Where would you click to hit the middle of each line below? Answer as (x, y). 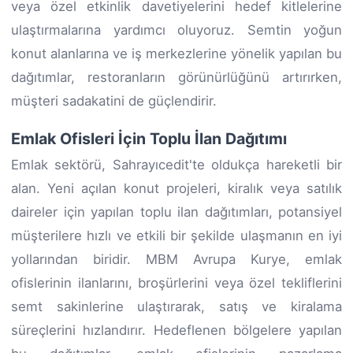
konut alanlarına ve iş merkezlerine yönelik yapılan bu (176, 53)
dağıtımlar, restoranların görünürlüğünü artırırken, (176, 77)
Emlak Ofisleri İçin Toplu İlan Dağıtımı (149, 138)
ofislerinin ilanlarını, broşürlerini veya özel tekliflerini (176, 282)
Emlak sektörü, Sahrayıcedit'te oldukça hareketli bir (176, 164)
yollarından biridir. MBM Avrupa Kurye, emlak (176, 259)
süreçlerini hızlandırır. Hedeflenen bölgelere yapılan (176, 330)
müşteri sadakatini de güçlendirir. (114, 100)
